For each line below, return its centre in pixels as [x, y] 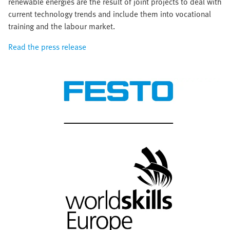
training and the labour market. [62, 26]
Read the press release [47, 46]
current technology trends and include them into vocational [110, 14]
